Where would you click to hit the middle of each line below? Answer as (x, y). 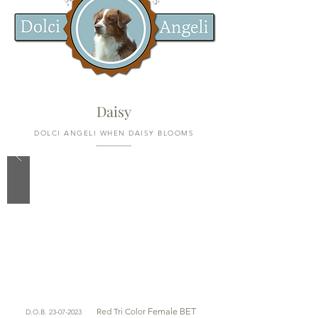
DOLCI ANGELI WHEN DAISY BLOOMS (114, 133)
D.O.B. (37, 312)
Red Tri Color (121, 311)
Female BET (171, 311)
